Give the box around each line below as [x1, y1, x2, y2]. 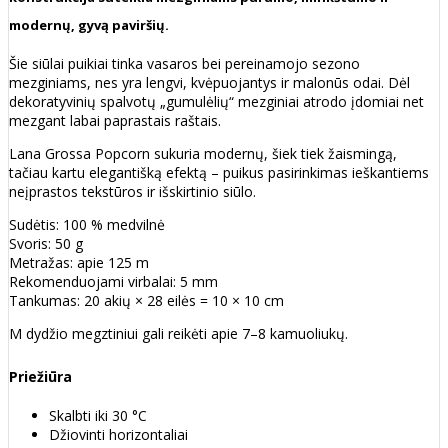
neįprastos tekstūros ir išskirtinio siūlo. [9, 181, 256, 201]
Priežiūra [9, 367, 72, 387]
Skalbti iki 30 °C [49, 405, 147, 425]
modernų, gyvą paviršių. [9, 16, 169, 35]
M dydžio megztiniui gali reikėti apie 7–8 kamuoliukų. [9, 323, 348, 343]
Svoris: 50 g [9, 233, 83, 253]
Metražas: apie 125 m [9, 252, 149, 272]
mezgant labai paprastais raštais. [9, 110, 221, 130]
